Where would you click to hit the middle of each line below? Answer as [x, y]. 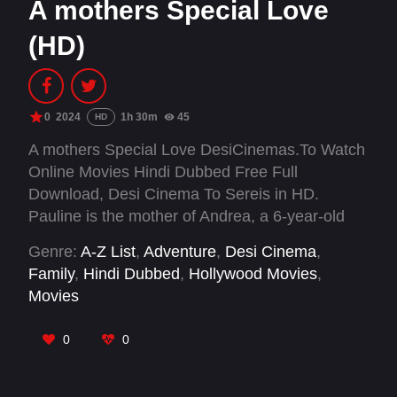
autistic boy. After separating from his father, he [194, 238]
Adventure [180, 251]
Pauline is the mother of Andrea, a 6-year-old [187, 216]
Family [51, 273]
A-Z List [108, 251]
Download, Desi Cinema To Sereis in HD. [174, 194]
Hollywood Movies [253, 273]
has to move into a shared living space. [166, 261]
